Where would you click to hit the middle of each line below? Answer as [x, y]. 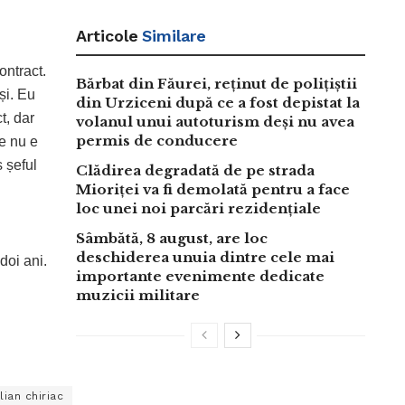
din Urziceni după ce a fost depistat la [218, 103]
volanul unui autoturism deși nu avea [215, 122]
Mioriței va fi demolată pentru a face [213, 190]
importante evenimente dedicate [200, 277]
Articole [107, 36]
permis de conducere [157, 141]
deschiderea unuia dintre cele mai [205, 258]
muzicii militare [138, 296]
